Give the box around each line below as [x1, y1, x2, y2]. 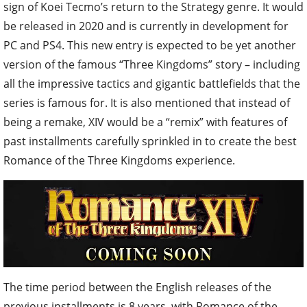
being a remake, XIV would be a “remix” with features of [3, 114, 287, 130]
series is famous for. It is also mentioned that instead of [3, 95, 290, 110]
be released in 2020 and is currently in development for [3, 18, 288, 34]
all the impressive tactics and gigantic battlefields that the [3, 75, 300, 91]
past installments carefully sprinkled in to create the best [3, 133, 297, 149]
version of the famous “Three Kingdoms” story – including [3, 56, 300, 72]
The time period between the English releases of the [3, 280, 271, 295]
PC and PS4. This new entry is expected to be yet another [3, 37, 296, 53]
